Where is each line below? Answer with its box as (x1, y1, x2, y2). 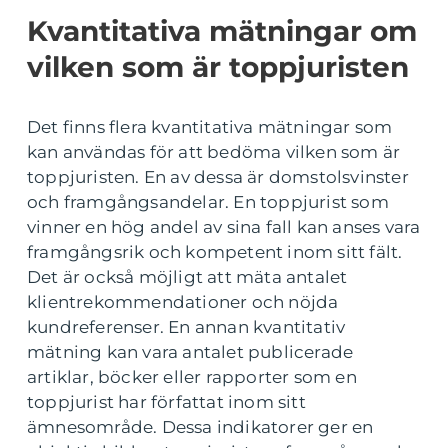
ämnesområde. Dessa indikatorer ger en (27, 417, 374, 438)
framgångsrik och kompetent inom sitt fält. (27, 242, 403, 263)
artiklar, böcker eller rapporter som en (27, 367, 357, 388)
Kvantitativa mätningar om (27, 14, 417, 49)
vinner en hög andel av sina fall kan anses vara (27, 217, 421, 238)
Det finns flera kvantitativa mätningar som (27, 117, 393, 138)
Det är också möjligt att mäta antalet (27, 267, 348, 288)
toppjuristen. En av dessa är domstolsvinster (27, 167, 409, 188)
